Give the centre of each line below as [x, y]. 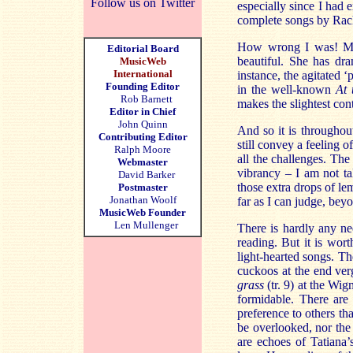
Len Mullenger [143, 225]
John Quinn [143, 124]
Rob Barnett [146, 99]
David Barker [143, 175]
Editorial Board [143, 48]
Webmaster [143, 162]
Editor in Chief [143, 111]
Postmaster [143, 187]
